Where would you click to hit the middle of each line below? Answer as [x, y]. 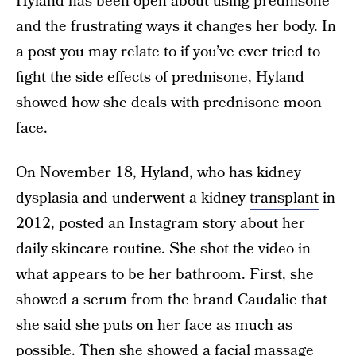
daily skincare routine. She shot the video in [163, 249]
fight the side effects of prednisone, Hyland [160, 77]
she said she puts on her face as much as [154, 325]
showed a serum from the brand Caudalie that [172, 300]
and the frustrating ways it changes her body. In [176, 27]
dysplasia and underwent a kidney [133, 198]
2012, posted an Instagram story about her [161, 224]
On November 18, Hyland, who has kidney [159, 173]
